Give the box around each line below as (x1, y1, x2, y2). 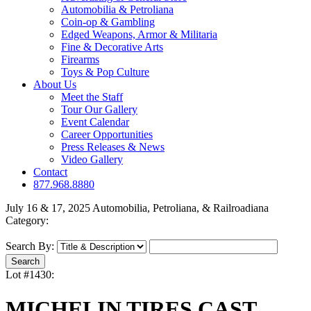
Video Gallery (61, 153, 123, 166)
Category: (6, 215, 49, 227)
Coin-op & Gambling (61, 16, 155, 28)
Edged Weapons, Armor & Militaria (61, 28, 217, 41)
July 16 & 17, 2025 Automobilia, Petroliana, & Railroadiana (6, 202, 269, 215)
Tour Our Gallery (61, 103, 137, 116)
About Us (33, 78, 76, 91)
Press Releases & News (61, 141, 165, 153)
